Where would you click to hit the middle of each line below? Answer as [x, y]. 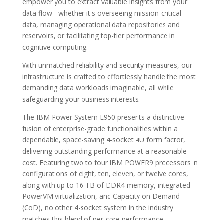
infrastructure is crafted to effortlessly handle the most [109, 77]
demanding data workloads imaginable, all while [98, 88]
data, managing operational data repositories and [101, 25]
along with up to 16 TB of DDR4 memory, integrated [106, 185]
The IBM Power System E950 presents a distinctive [103, 117]
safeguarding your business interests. [81, 99]
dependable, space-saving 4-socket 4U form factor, [103, 140]
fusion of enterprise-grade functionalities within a [100, 129]
